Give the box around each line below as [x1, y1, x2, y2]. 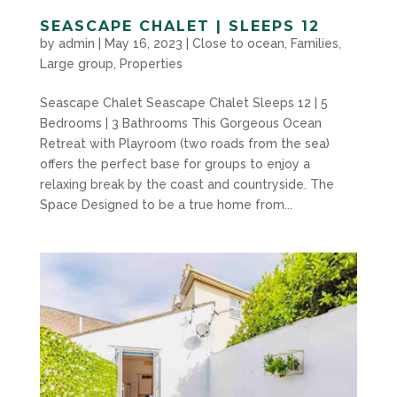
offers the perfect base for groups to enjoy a [39, 156, 310, 171]
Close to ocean [191, 35, 284, 51]
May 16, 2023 [104, 35, 183, 51]
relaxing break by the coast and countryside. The [39, 176, 334, 191]
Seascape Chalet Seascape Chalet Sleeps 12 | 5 [39, 95, 328, 110]
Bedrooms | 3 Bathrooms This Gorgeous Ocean [39, 115, 322, 130]
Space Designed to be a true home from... [39, 197, 292, 212]
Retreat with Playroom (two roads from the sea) [39, 136, 330, 151]
